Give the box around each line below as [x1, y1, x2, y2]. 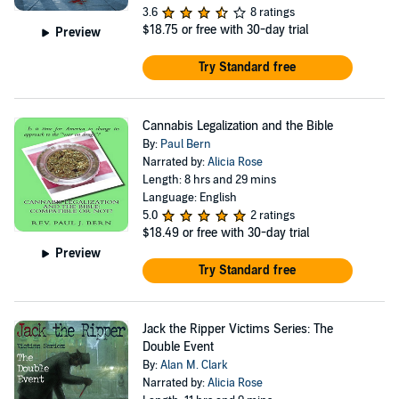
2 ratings [249, 208, 295, 223]
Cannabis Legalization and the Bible [142, 118, 333, 134]
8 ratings [249, 5, 295, 20]
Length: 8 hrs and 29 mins [142, 173, 276, 187]
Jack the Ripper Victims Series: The [142, 322, 333, 337]
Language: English [142, 191, 237, 205]
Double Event [142, 339, 214, 354]
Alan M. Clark [159, 358, 228, 372]
